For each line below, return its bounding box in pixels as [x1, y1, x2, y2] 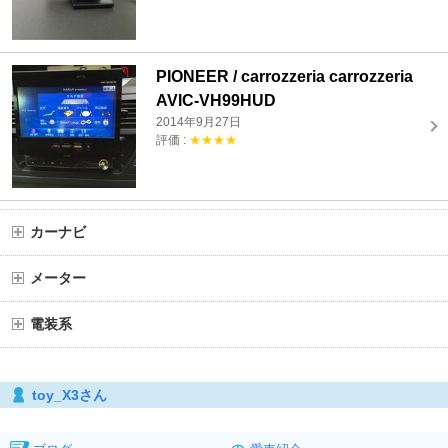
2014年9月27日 [156, 114, 242, 129]
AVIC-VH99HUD [156, 91, 277, 109]
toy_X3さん [32, 387, 107, 404]
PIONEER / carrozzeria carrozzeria [156, 67, 414, 85]
